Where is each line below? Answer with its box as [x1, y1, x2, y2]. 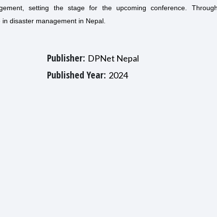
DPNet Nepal [87, 53, 139, 63]
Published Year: [46, 68, 108, 81]
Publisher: [46, 51, 88, 64]
